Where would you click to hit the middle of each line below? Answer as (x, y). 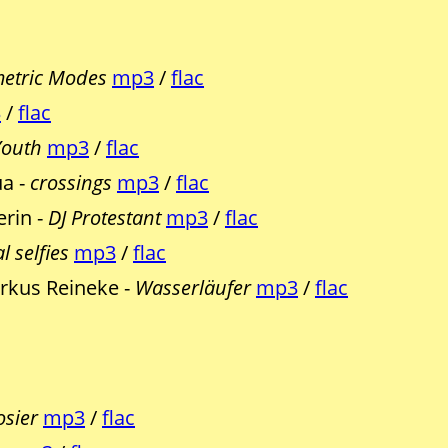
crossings (71, 183)
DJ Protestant (104, 218)
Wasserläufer (193, 288)
